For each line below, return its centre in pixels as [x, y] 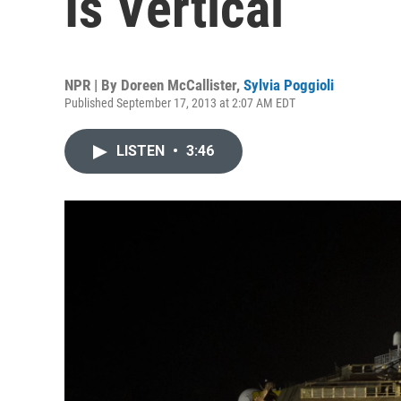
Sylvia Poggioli [289, 85]
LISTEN [142, 151]
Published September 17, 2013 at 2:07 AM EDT [180, 103]
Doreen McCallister [179, 85]
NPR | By [93, 85]
